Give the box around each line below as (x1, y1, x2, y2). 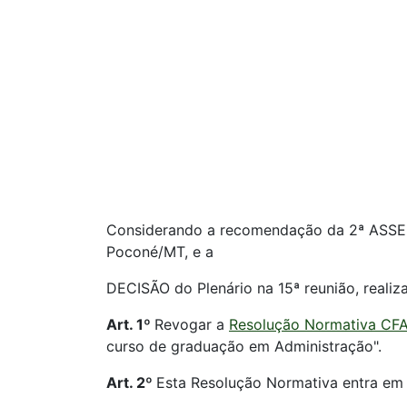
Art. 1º (106, 315, 154, 333)
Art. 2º (106, 373, 156, 392)
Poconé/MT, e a (106, 243, 213, 261)
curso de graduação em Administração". (106, 337, 382, 355)
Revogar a (154, 315, 229, 333)
